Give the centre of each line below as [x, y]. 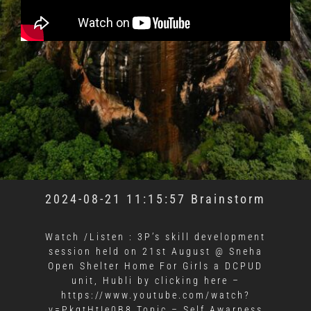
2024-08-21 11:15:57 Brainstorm [155, 199]
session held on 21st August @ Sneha [155, 252]
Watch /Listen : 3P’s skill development [155, 237]
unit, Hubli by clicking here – [155, 281]
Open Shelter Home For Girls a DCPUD [155, 266]
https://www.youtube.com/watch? [155, 295]
